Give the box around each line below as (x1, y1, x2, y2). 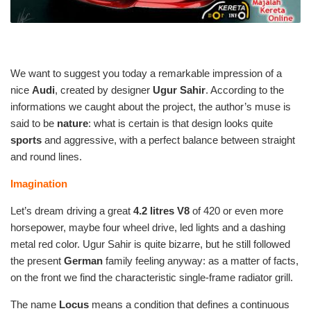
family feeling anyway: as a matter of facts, (103, 255, 299, 267)
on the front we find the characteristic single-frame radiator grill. (10, 271, 293, 284)
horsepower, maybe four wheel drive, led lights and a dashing (10, 221, 285, 234)
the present (10, 255, 64, 267)
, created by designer (55, 84, 153, 96)
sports (10, 134, 44, 146)
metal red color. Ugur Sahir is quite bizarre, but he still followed (10, 238, 290, 251)
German (64, 255, 103, 267)
